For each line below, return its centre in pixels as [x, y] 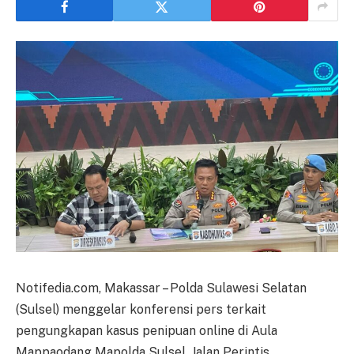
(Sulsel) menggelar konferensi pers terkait [141, 309]
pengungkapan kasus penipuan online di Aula [147, 330]
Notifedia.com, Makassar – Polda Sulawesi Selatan [161, 288]
